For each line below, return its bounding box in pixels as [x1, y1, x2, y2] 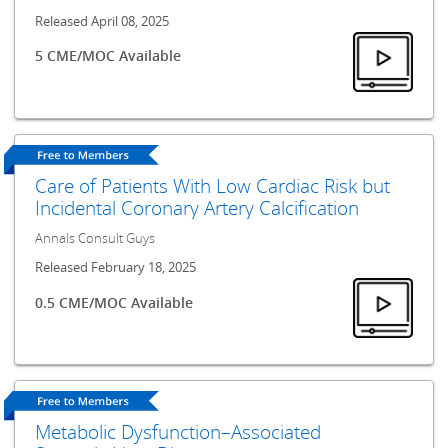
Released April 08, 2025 [35, 12, 170, 30]
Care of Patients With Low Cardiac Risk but [35, 172, 391, 198]
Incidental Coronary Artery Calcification [35, 194, 360, 220]
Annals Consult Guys [35, 230, 156, 248]
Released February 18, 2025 [35, 259, 197, 277]
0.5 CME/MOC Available [35, 292, 194, 312]
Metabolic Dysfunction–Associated [35, 418, 322, 444]
